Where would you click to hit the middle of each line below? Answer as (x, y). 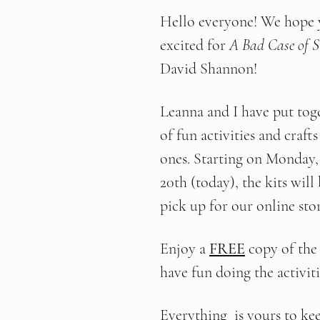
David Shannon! (209, 69)
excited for (195, 45)
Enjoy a (185, 249)
